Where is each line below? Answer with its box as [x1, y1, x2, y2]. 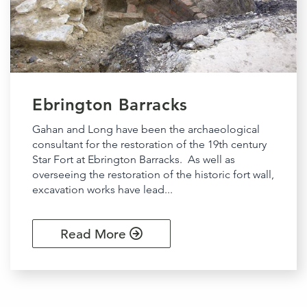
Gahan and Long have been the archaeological [32, 123, 260, 136]
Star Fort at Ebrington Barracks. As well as [32, 153, 235, 167]
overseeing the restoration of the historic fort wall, [32, 168, 274, 182]
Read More [60, 226, 130, 243]
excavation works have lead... [32, 183, 173, 197]
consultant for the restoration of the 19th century [32, 138, 267, 151]
